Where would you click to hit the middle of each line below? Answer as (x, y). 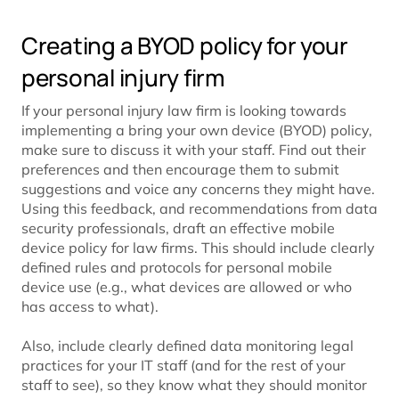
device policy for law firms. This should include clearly (198, 247)
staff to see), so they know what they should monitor (194, 384)
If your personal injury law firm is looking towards (184, 110)
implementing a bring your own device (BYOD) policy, (197, 130)
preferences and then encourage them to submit (180, 169)
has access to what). (90, 306)
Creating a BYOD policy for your (185, 45)
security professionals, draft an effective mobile (178, 228)
